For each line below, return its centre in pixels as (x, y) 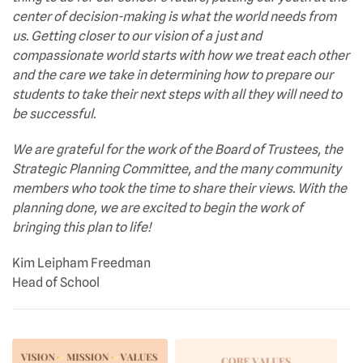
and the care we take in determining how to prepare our (173, 75)
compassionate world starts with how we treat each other (181, 56)
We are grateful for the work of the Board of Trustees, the (177, 149)
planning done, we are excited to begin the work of (158, 208)
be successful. (54, 114)
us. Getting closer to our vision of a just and (137, 36)
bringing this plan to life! (82, 227)
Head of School (56, 282)
